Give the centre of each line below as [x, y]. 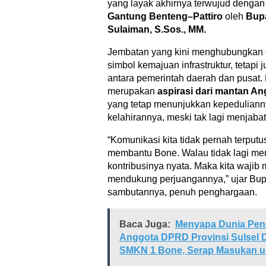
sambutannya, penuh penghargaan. [182, 192]
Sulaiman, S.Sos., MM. [157, 30]
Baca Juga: [145, 224]
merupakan [132, 91]
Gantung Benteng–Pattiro [165, 17]
